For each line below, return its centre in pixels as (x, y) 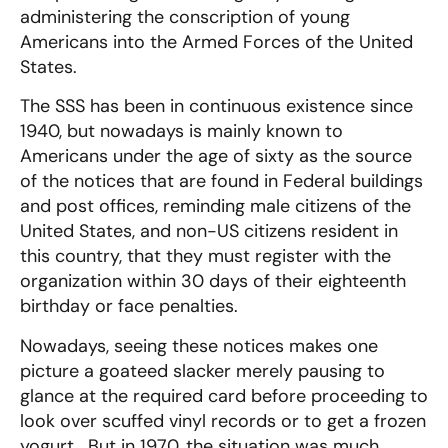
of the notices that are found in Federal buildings (221, 181)
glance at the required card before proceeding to (224, 395)
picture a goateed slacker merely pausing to (202, 370)
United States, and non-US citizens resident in (209, 231)
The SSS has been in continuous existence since (216, 106)
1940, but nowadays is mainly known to (181, 131)
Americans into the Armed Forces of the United (216, 42)
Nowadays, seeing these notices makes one (199, 345)
